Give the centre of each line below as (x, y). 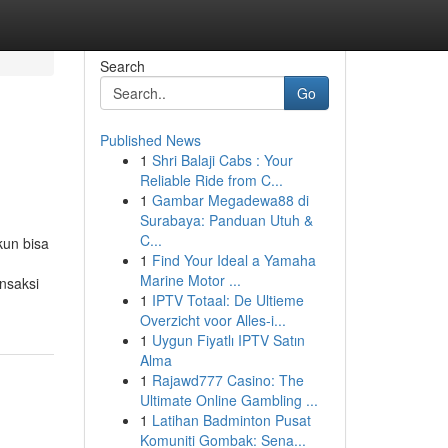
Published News (150, 140)
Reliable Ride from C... (211, 180)
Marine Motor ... (190, 280)
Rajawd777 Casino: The (227, 380)
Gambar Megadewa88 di (230, 200)
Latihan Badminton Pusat (231, 420)
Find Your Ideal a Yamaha (233, 260)
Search (122, 66)
